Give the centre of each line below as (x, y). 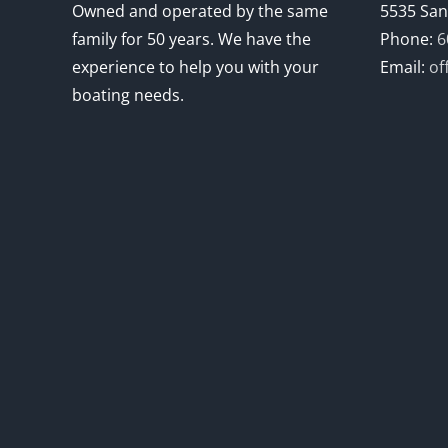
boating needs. (128, 95)
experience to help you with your (195, 67)
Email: (404, 67)
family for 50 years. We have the (191, 39)
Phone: (408, 39)
